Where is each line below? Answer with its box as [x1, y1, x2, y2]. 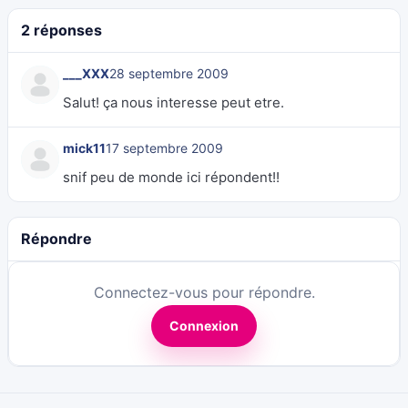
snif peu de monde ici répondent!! [63, 168, 280, 186]
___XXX [63, 66, 109, 81]
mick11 [63, 140, 106, 156]
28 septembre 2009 [109, 66, 229, 81]
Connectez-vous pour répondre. [93, 283, 315, 301]
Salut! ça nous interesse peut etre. [63, 94, 284, 111]
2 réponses [21, 21, 102, 39]
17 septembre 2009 [106, 140, 223, 156]
